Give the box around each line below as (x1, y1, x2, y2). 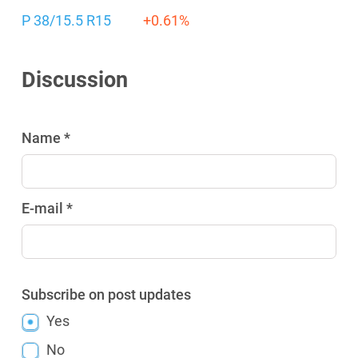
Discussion (22, 67, 129, 93)
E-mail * (22, 200, 74, 217)
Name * (22, 129, 71, 146)
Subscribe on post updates (22, 286, 192, 303)
